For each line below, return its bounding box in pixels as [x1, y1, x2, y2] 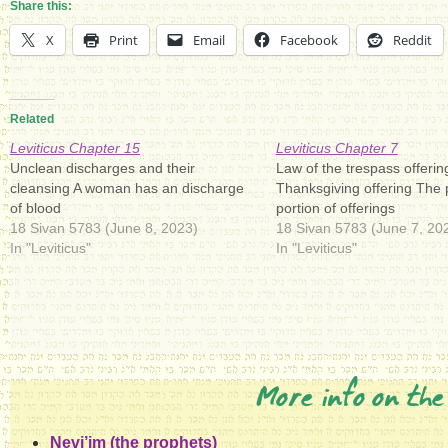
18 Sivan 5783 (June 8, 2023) [10, 220, 198, 236]
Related [10, 112, 54, 126]
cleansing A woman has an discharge [10, 180, 244, 196]
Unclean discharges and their [10, 160, 195, 176]
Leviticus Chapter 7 [275, 140, 398, 156]
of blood [10, 200, 61, 216]
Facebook [280, 31, 338, 49]
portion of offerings [275, 200, 395, 216]
